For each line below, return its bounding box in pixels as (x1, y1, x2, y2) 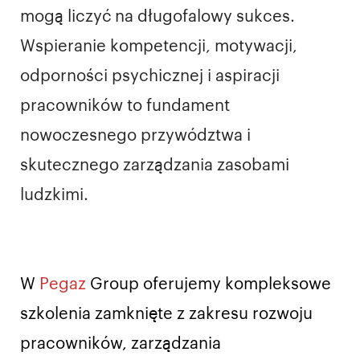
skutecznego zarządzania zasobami (20, 157, 289, 174)
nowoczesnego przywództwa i (20, 127, 251, 144)
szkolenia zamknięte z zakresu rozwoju (20, 306, 313, 323)
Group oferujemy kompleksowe (90, 276, 331, 293)
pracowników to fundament (20, 97, 230, 114)
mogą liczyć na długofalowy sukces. (20, 8, 295, 25)
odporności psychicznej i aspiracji (20, 67, 280, 84)
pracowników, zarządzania (20, 336, 221, 353)
